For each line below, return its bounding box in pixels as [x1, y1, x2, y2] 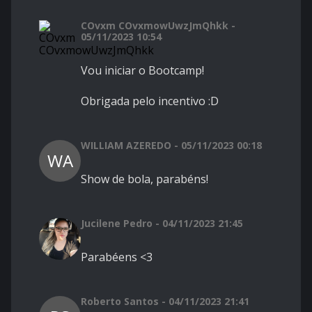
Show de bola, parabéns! [81, 171, 208, 187]
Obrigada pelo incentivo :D [81, 93, 219, 109]
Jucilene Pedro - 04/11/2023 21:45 [81, 217, 243, 231]
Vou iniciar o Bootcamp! [81, 63, 204, 79]
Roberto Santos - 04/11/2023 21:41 [81, 295, 249, 309]
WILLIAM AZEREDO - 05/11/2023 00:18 [81, 139, 262, 153]
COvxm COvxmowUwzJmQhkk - [81, 19, 235, 33]
